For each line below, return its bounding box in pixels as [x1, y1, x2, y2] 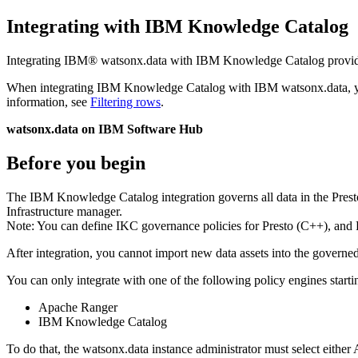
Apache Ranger [38, 300, 117, 314]
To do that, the [6, 341, 82, 356]
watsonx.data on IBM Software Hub [6, 121, 203, 136]
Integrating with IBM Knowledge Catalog [6, 15, 348, 37]
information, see [6, 94, 90, 109]
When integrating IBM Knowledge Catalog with [6, 80, 254, 94]
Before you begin [6, 152, 145, 173]
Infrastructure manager [6, 204, 119, 218]
